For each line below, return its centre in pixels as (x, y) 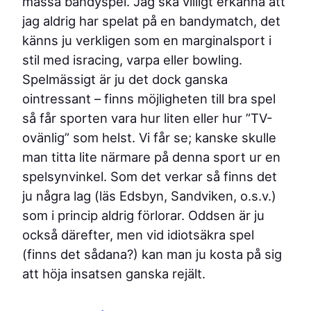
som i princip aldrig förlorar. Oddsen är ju (143, 216)
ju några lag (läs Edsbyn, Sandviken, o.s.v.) (149, 196)
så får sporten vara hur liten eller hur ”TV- (147, 118)
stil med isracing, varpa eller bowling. (132, 60)
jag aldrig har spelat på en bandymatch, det (151, 21)
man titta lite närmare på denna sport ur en (151, 157)
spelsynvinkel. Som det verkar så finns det (150, 177)
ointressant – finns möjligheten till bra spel (149, 99)
